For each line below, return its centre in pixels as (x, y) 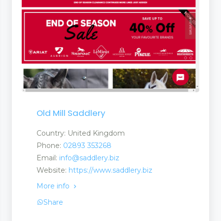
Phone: (50, 146)
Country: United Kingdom (81, 133)
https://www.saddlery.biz (110, 170)
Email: (48, 158)
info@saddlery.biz (89, 158)
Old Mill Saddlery (71, 113)
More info (54, 186)
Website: (53, 170)
